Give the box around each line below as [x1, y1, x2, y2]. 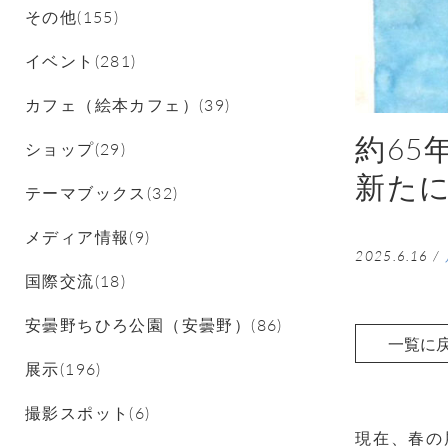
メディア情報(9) [25, 224, 151, 248]
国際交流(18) [25, 268, 127, 292]
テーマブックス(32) [25, 180, 179, 204]
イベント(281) [25, 48, 137, 72]
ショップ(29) [25, 136, 127, 160]
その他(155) [25, 4, 120, 28]
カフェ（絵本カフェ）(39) [25, 92, 231, 116]
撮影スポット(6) [25, 400, 151, 424]
